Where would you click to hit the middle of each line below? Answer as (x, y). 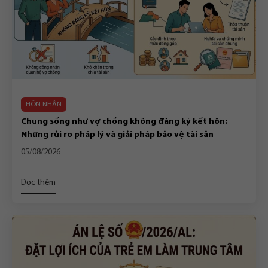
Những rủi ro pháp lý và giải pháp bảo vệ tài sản (117, 135)
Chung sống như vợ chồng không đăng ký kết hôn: (124, 122)
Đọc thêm (38, 183)
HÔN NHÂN (44, 104)
